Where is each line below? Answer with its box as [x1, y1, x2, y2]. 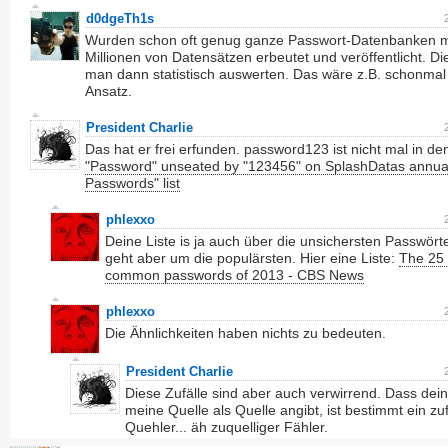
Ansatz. [85, 83, 132, 99]
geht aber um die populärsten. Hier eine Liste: [105, 250, 399, 266]
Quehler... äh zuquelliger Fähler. [125, 419, 328, 435]
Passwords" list [85, 175, 180, 191]
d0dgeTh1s [86, 11, 154, 26]
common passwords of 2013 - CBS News [105, 267, 364, 283]
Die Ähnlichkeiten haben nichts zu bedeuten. [105, 325, 386, 341]
